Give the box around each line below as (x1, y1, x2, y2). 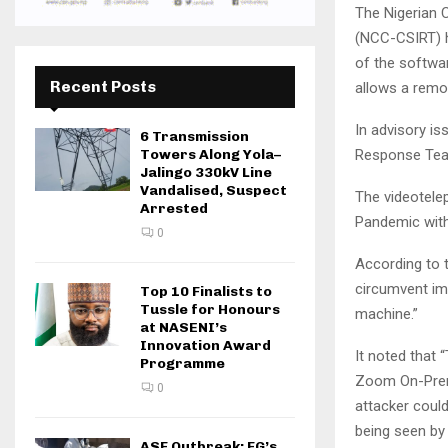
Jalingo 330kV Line (140, 164, 272, 181)
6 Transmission (140, 128, 249, 145)
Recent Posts (50, 77, 156, 96)
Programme (140, 355, 225, 372)
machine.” (355, 304, 418, 323)
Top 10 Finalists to (140, 283, 272, 300)
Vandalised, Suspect (140, 182, 287, 199)
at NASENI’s (140, 319, 227, 336)
